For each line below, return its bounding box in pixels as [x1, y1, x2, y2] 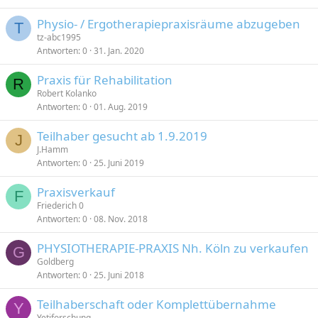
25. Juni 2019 [94, 157, 144, 169]
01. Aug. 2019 [94, 101, 148, 113]
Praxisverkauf [37, 184, 115, 200]
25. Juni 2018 [94, 269, 144, 281]
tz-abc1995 [37, 31, 81, 43]
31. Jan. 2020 [94, 45, 144, 57]
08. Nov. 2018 [94, 213, 148, 225]
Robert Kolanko [37, 87, 97, 99]
